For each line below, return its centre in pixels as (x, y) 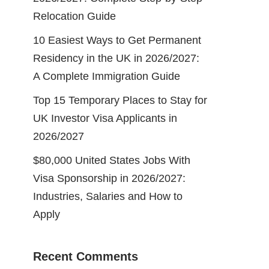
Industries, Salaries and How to (108, 196)
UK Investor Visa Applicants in (105, 118)
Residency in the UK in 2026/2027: (116, 58)
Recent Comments (86, 256)
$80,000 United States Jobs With (112, 160)
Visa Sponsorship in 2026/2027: (109, 178)
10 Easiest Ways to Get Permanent (117, 40)
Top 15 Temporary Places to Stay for (120, 100)
